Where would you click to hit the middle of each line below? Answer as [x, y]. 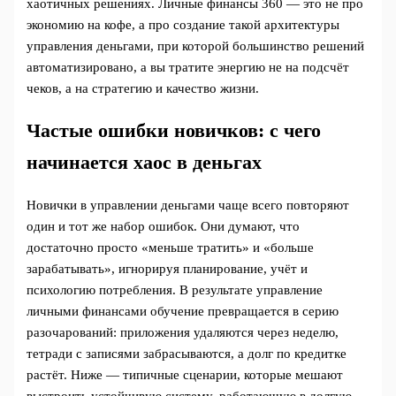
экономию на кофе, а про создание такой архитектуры [183, 24]
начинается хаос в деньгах [145, 162]
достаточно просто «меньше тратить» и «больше [171, 247]
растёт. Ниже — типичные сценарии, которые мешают [185, 374]
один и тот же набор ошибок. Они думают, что [164, 226]
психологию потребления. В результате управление [175, 289]
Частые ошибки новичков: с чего [174, 130]
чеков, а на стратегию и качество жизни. [143, 88]
